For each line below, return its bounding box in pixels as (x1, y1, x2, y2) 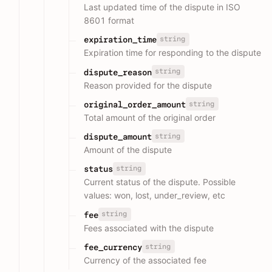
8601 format (84, 15, 134, 25)
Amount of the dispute (84, 144, 172, 155)
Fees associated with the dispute (84, 222, 214, 233)
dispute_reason (84, 67, 152, 77)
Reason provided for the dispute (84, 80, 212, 90)
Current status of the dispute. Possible (84, 177, 236, 188)
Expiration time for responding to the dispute (84, 47, 261, 58)
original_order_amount (84, 99, 186, 109)
